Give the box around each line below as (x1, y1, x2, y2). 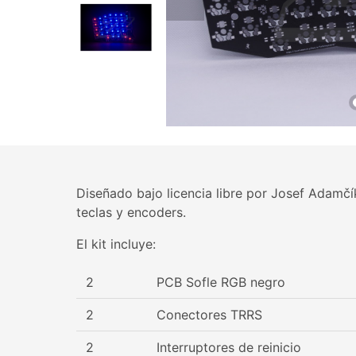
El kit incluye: (76, 236, 156, 252)
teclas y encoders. (76, 204, 186, 220)
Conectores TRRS (157, 307, 266, 323)
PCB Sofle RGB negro (157, 274, 285, 290)
